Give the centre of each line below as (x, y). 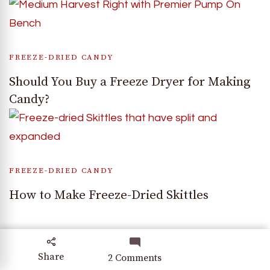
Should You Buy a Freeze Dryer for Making (130, 82)
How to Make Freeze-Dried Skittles (109, 195)
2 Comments (135, 258)
